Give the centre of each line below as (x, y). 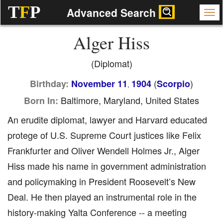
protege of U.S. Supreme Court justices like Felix (104, 135)
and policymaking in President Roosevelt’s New (102, 181)
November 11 (99, 84)
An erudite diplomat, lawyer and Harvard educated (107, 119)
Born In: (41, 101)
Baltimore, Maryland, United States (129, 100)
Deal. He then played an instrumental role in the (102, 197)
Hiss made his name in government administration (107, 166)
